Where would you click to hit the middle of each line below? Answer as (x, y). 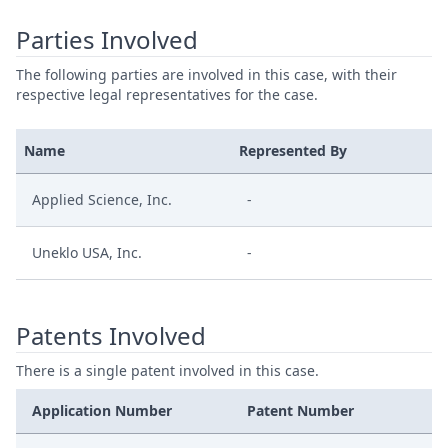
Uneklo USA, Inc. (87, 252)
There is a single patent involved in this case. (167, 370)
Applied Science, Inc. (102, 199)
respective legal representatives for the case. (167, 94)
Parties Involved (107, 39)
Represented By (293, 150)
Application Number (102, 410)
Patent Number (300, 410)
